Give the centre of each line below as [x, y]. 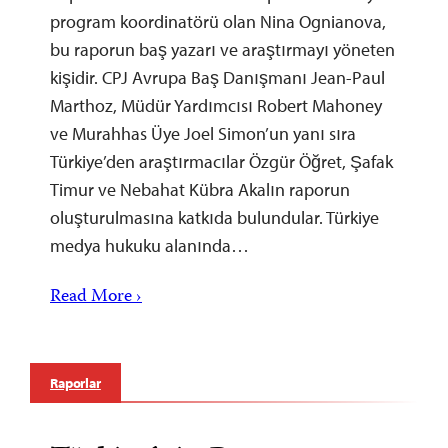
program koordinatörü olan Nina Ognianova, [218, 21]
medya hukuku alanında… [149, 245]
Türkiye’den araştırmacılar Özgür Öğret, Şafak [221, 161]
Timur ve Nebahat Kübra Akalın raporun [200, 189]
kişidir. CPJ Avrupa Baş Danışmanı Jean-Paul [217, 77]
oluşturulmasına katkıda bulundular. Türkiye [214, 217]
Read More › [96, 297]
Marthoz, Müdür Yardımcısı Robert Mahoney [216, 105]
